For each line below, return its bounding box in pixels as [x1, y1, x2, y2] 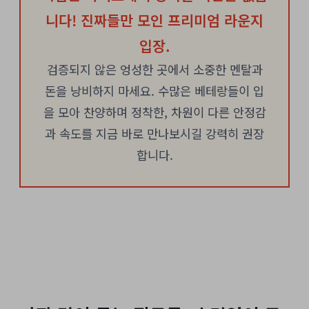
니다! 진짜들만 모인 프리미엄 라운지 [46, 9, 263, 30]
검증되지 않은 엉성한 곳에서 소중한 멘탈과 [46, 60, 263, 78]
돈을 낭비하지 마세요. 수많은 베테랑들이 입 [45, 81, 264, 99]
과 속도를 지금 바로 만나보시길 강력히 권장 [45, 124, 264, 142]
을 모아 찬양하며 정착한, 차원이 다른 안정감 [43, 103, 266, 121]
